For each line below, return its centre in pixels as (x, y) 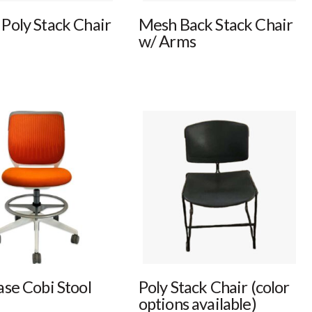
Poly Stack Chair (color (214, 287)
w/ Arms (167, 41)
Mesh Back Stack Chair (216, 25)
